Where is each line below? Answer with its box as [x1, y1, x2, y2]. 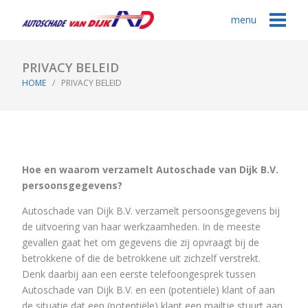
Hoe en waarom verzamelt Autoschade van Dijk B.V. [22, 162, 278, 176]
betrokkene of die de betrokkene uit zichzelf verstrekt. [22, 251, 261, 265]
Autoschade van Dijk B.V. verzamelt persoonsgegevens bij [22, 203, 280, 217]
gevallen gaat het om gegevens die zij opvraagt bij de [22, 235, 259, 249]
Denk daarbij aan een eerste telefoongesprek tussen [22, 267, 256, 280]
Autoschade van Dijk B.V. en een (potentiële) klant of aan [22, 283, 275, 296]
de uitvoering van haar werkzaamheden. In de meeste [22, 219, 261, 233]
